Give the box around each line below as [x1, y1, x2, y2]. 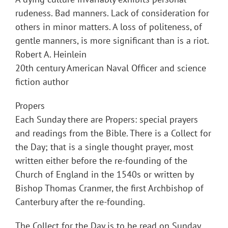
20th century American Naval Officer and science [15, 62, 206, 74]
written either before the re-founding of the [15, 155, 187, 167]
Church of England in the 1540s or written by [15, 168, 193, 181]
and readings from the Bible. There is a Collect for [15, 127, 211, 139]
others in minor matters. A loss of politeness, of [15, 21, 202, 33]
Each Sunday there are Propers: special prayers [15, 113, 198, 126]
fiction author [15, 76, 69, 88]
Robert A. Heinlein [15, 48, 87, 61]
